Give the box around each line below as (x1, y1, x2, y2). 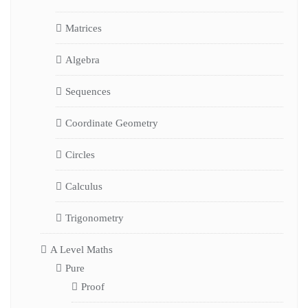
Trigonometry (65, 212, 124, 223)
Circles (65, 148, 95, 160)
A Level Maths (49, 243, 113, 255)
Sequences (65, 85, 111, 97)
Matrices (65, 22, 102, 34)
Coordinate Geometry (65, 117, 158, 129)
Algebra (65, 54, 100, 65)
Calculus (65, 180, 102, 192)
